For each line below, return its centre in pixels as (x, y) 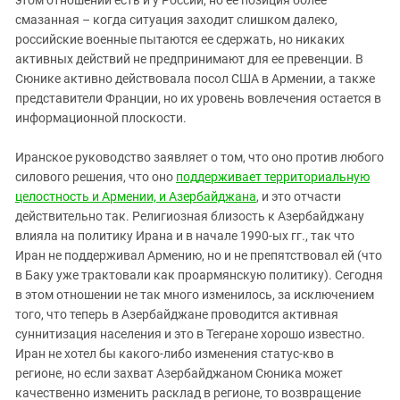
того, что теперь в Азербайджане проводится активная (177, 314)
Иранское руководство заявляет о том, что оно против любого (200, 157)
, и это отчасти (299, 196)
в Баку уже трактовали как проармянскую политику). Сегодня (199, 275)
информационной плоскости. (101, 117)
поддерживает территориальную (273, 176)
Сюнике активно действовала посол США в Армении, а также (195, 78)
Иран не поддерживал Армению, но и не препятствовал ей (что (199, 255)
